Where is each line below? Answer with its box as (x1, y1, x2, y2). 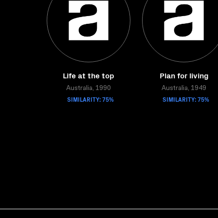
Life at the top (63, 70, 114, 80)
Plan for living (159, 70, 209, 80)
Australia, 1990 (66, 85, 111, 92)
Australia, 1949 (162, 85, 206, 92)
